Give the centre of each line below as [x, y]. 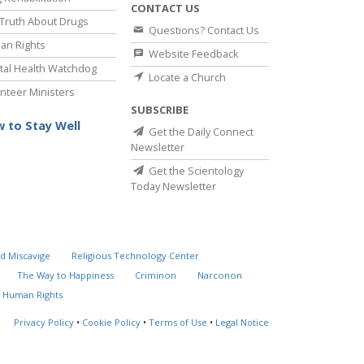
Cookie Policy [111, 323]
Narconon [220, 275]
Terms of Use [178, 323]
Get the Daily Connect [200, 132]
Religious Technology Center [136, 256]
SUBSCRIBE [160, 110]
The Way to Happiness [65, 275]
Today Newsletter [173, 186]
